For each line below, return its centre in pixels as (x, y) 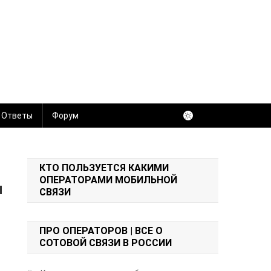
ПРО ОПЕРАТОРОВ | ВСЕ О (101, 230)
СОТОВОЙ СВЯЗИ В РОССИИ (106, 243)
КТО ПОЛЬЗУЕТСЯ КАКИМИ (104, 168)
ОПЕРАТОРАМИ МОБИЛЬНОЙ (109, 180)
